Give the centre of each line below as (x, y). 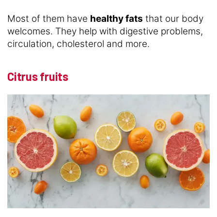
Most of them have (49, 19)
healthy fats (116, 19)
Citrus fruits (38, 77)
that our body (173, 19)
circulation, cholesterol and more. (78, 44)
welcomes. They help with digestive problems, (105, 31)
